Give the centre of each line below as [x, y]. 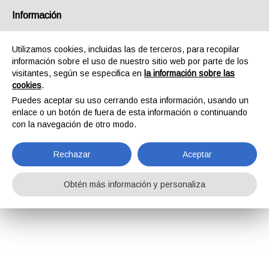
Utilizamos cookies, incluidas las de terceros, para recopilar [126, 49]
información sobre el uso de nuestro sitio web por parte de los [130, 61]
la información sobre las [189, 73]
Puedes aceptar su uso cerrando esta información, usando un [130, 100]
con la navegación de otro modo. [74, 124]
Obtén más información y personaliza [134, 184]
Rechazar [72, 154]
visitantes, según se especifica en [78, 73]
